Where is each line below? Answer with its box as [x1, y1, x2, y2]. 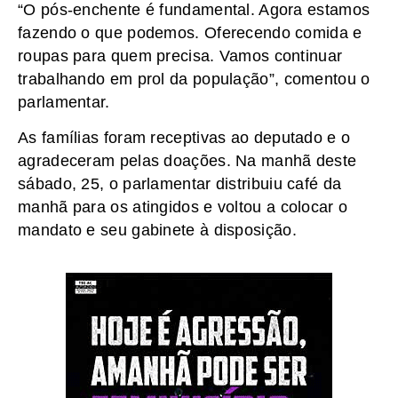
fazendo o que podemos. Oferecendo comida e [18, 24, 362, 42]
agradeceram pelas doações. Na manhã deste [18, 152, 357, 171]
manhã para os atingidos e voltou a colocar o [18, 198, 348, 217]
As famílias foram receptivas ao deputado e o [18, 129, 351, 147]
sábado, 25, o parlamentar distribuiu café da [18, 175, 342, 194]
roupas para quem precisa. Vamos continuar [18, 47, 343, 65]
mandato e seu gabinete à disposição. [18, 221, 297, 240]
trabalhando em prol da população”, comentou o [18, 70, 370, 88]
